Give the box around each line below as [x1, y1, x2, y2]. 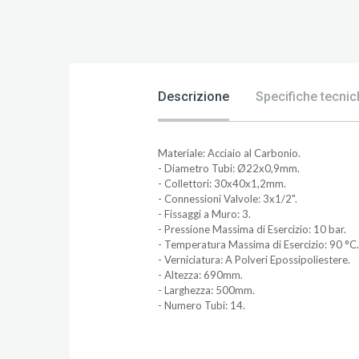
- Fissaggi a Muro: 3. [158, 208, 251, 220]
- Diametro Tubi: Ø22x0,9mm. [158, 162, 300, 175]
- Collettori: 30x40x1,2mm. [158, 177, 286, 190]
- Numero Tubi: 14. [158, 299, 245, 312]
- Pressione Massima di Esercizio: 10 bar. [158, 223, 346, 236]
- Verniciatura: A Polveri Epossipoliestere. [158, 253, 350, 266]
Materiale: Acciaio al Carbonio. [158, 147, 301, 159]
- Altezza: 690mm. [158, 268, 243, 281]
